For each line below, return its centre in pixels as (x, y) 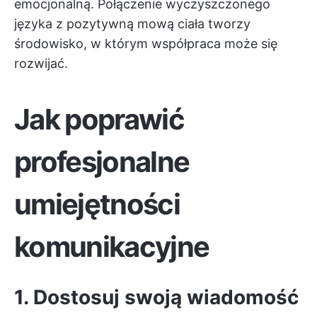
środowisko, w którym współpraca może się (146, 44)
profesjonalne (102, 162)
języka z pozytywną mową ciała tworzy (132, 24)
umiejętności (97, 204)
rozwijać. (41, 63)
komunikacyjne (112, 247)
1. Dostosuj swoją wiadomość (156, 297)
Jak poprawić (99, 119)
